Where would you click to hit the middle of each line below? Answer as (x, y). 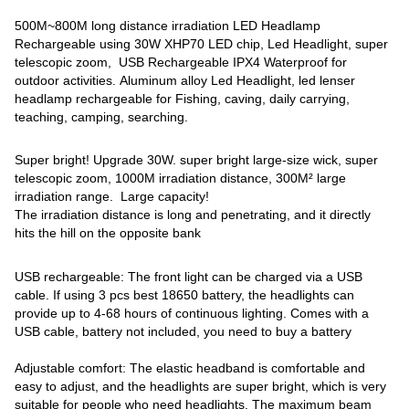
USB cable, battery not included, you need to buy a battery (184, 332)
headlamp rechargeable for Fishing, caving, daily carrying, (183, 98)
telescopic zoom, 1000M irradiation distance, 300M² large (181, 178)
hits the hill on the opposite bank (108, 233)
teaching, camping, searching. (102, 116)
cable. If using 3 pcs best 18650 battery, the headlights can (185, 295)
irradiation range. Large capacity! (112, 197)
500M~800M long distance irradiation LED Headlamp (168, 25)
